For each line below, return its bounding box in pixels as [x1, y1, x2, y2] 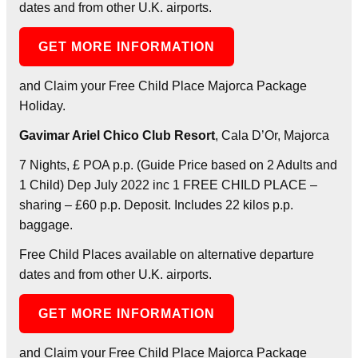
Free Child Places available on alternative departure [19, 247, 314, 261]
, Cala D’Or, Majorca [215, 128, 329, 142]
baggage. [19, 217, 73, 232]
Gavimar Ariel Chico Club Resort [19, 128, 215, 142]
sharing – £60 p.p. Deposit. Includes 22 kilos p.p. [19, 197, 293, 212]
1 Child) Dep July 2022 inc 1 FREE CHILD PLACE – [19, 177, 317, 192]
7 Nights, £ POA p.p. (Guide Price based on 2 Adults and [19, 157, 337, 172]
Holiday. [19, 98, 66, 113]
